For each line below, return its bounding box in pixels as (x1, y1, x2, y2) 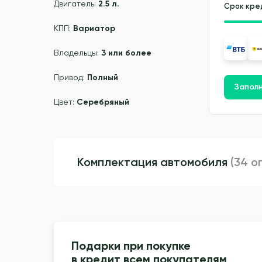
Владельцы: (54, 48, 101, 58)
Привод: (54, 73, 87, 82)
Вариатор (73, 23, 115, 34)
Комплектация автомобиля (77, 155, 230, 170)
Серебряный (77, 97, 129, 108)
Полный (87, 73, 118, 83)
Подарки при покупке (71, 238, 191, 253)
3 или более (101, 48, 151, 58)
